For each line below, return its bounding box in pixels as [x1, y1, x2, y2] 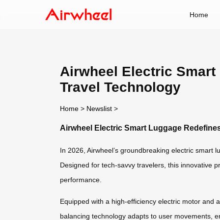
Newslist [86, 104, 112, 112]
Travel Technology [60, 79, 181, 95]
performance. [60, 176, 102, 184]
